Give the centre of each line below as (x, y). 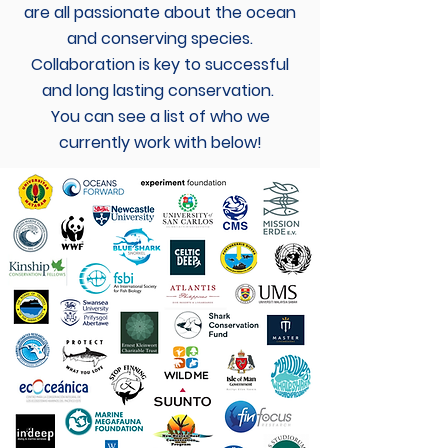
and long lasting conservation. (160, 90)
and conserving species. (160, 38)
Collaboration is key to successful (160, 64)
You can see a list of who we (160, 116)
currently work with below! (160, 142)
